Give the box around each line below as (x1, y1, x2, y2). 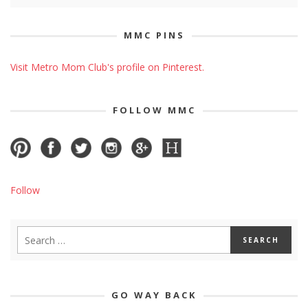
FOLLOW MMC (112, 104, 196, 117)
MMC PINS (123, 29, 185, 42)
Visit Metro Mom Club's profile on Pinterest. (10, 60, 204, 74)
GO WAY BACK (111, 289, 197, 302)
